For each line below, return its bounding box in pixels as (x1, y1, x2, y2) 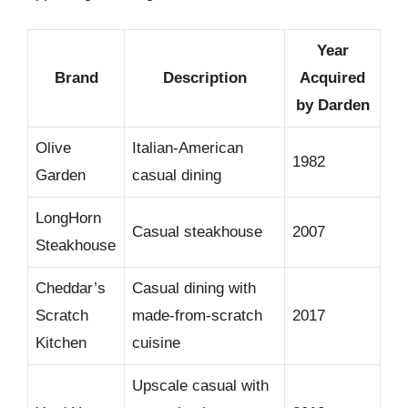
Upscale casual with (132, 377, 269, 394)
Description (162, 69, 247, 87)
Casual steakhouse (132, 223, 262, 240)
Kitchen (36, 334, 87, 352)
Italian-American (132, 139, 243, 157)
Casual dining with (132, 280, 256, 297)
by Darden (295, 97, 370, 114)
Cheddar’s (36, 280, 106, 297)
